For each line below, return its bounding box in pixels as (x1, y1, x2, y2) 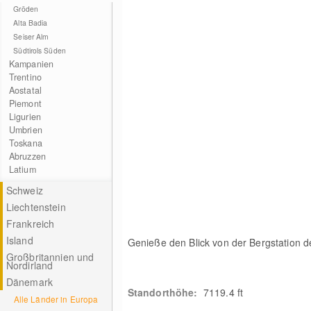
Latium (8, 163, 36, 176)
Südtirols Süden (13, 45, 66, 56)
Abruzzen (8, 150, 46, 162)
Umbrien (8, 124, 42, 136)
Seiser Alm (13, 31, 49, 42)
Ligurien (8, 110, 41, 123)
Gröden (13, 3, 38, 14)
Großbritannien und (6, 250, 94, 264)
